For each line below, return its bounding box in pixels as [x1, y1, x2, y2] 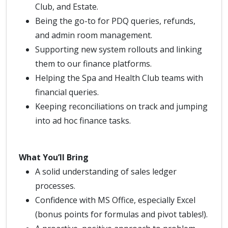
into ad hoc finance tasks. [35, 115, 131, 126]
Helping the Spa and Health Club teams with [35, 72, 203, 83]
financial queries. [35, 87, 99, 98]
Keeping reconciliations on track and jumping [35, 101, 208, 112]
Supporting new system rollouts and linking [35, 44, 202, 55]
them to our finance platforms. [35, 58, 152, 69]
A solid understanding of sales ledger [35, 166, 177, 177]
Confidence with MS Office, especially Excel [35, 194, 195, 206]
